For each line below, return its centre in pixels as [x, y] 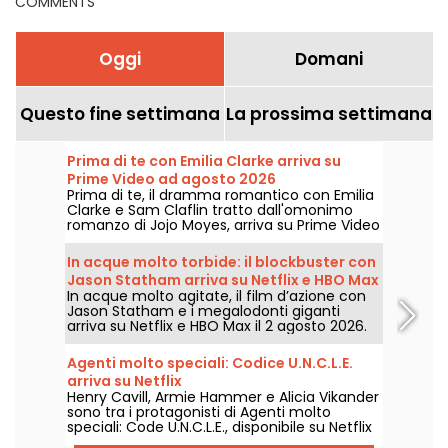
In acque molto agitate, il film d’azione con [216, 295]
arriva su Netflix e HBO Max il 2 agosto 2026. [217, 325]
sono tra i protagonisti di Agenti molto [199, 411]
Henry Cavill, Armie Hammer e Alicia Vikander [223, 396]
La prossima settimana [329, 113]
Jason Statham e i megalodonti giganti [203, 310]
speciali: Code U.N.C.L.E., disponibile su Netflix [219, 426]
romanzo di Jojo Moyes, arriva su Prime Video [223, 224]
